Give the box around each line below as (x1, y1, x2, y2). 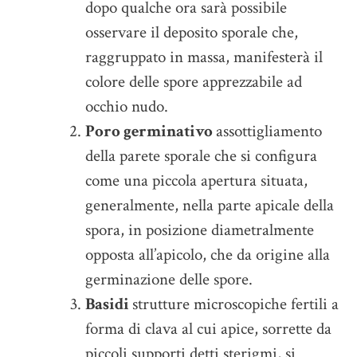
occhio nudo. (85, 95, 168, 117)
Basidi (85, 292, 132, 315)
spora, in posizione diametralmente (85, 218, 314, 241)
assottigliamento (216, 120, 322, 142)
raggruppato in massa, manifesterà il (85, 45, 323, 68)
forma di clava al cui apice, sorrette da (85, 317, 331, 339)
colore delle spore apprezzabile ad (85, 70, 302, 92)
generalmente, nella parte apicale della (85, 194, 334, 216)
